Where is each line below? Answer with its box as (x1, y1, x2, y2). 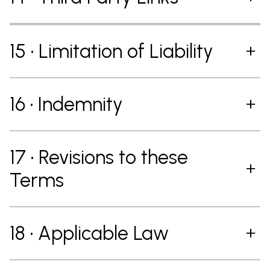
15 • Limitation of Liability (10, 40, 213, 63)
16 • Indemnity (10, 93, 123, 116)
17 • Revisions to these (10, 146, 188, 169)
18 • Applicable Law (10, 222, 169, 245)
